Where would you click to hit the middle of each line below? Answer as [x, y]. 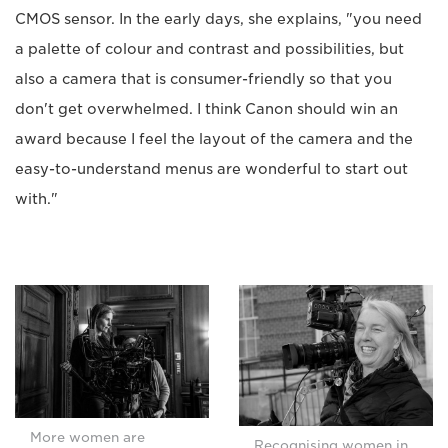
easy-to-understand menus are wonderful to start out [211, 169]
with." [36, 199]
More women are [87, 437]
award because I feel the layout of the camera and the [214, 139]
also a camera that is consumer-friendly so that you [203, 79]
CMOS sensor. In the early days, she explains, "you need [218, 19]
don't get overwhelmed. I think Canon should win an [206, 109]
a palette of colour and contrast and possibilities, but [209, 49]
